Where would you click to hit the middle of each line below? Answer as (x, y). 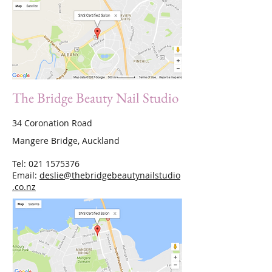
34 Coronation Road (52, 123)
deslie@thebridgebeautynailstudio (110, 175)
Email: (26, 175)
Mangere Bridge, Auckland (66, 141)
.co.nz (24, 187)
